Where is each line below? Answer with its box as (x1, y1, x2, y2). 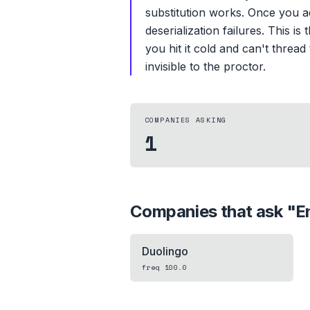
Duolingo (142, 244, 188, 258)
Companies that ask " (130, 201, 295, 221)
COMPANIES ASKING (145, 115, 227, 125)
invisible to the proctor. (145, 60, 266, 73)
